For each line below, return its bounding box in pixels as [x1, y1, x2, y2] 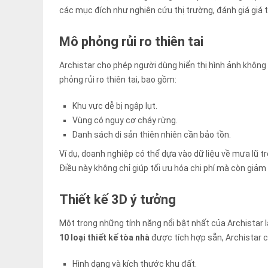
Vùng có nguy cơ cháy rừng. [72, 115, 178, 126]
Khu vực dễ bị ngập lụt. [72, 101, 158, 111]
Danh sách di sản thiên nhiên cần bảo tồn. [72, 130, 232, 140]
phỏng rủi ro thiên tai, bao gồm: [59, 75, 176, 85]
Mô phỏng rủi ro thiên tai [59, 34, 203, 50]
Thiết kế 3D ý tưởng [59, 192, 176, 208]
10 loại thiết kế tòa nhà [59, 233, 150, 243]
